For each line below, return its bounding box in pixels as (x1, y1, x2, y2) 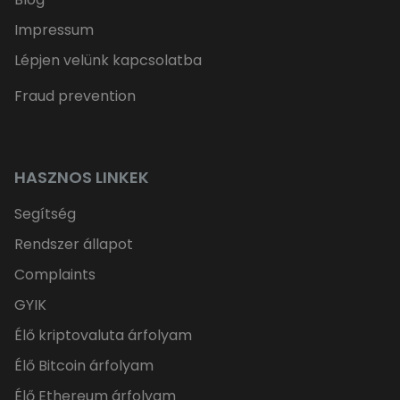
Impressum (14, 20, 94, 41)
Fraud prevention (14, 86, 136, 107)
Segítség (14, 204, 76, 225)
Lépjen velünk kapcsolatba (14, 50, 202, 71)
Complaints (14, 264, 96, 286)
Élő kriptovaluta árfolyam (14, 325, 192, 346)
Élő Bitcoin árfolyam (14, 355, 154, 377)
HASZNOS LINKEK (14, 166, 149, 189)
